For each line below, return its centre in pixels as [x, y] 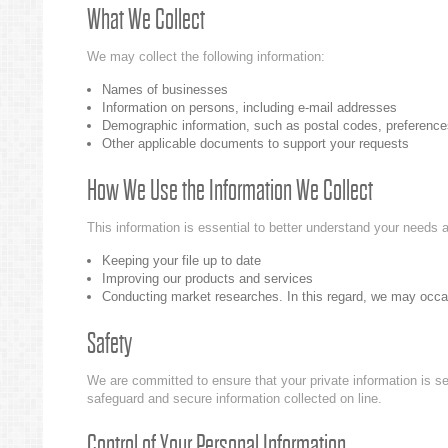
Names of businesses [165, 89]
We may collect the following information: [206, 56]
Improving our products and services [207, 278]
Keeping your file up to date [181, 260]
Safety [109, 344]
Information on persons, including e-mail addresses [249, 107]
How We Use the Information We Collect [230, 191]
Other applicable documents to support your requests [255, 143]
